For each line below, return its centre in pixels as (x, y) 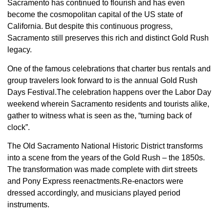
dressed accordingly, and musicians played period (94, 193)
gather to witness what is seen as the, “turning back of (99, 115)
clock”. (19, 127)
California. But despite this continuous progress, (90, 26)
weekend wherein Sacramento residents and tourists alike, (108, 104)
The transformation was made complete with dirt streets (102, 170)
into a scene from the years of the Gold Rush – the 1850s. (106, 158)
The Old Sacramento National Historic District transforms (105, 146)
